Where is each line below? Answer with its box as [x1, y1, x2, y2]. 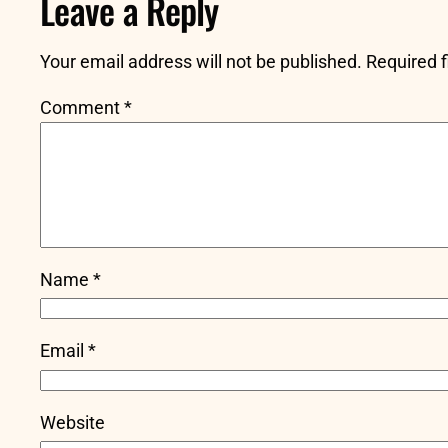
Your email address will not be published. [40, 50, 362, 72]
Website [40, 411, 105, 433]
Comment [40, 96, 124, 118]
